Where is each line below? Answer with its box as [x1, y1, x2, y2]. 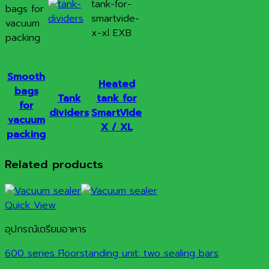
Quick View [5, 198, 56, 213]
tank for [96, 91, 137, 106]
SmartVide [91, 105, 142, 120]
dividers [49, 105, 89, 120]
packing [7, 127, 46, 142]
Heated [98, 76, 135, 91]
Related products [5, 156, 103, 173]
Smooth [7, 69, 45, 84]
